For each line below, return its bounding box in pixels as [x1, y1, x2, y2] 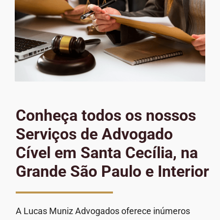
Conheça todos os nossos [16, 106, 196, 125]
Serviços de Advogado [16, 125, 173, 144]
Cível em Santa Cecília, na [16, 143, 198, 163]
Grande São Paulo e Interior [16, 162, 209, 181]
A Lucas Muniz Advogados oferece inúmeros [16, 205, 190, 216]
